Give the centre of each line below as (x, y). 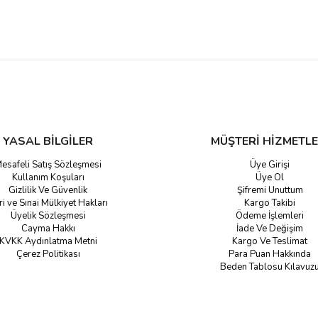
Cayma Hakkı (48, 229)
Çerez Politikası (48, 254)
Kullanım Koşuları (48, 177)
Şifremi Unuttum (270, 190)
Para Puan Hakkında (270, 254)
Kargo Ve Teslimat (270, 241)
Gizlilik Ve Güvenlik (48, 190)
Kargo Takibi (270, 203)
